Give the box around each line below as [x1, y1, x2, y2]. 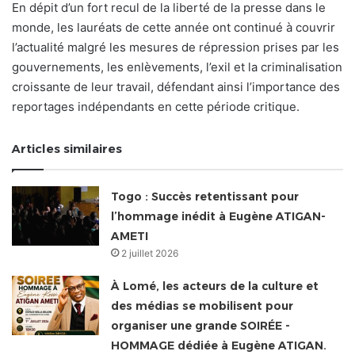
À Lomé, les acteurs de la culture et [111, 278, 319, 293]
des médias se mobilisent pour [111, 298, 294, 313]
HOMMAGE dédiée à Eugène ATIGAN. [111, 338, 327, 353]
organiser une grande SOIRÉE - [111, 318, 291, 333]
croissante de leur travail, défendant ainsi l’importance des [12, 78, 340, 94]
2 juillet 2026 [121, 246, 179, 259]
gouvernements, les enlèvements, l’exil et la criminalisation [12, 59, 342, 74]
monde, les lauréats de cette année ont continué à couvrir [12, 19, 335, 35]
